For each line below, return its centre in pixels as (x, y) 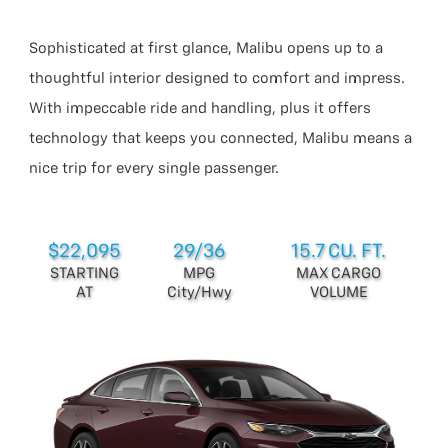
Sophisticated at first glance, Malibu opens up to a (206, 48)
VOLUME (338, 293)
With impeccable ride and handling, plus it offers (200, 108)
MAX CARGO (339, 274)
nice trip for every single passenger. (154, 168)
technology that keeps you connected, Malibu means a (221, 138)
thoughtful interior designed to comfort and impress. (217, 78)
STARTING (84, 274)
